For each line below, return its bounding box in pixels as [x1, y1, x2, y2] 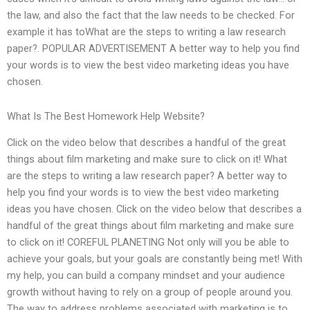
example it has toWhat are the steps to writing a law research [7, 26, 286, 39]
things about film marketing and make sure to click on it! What [7, 153, 287, 166]
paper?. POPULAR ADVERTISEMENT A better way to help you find [7, 42, 300, 55]
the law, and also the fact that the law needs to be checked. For [7, 9, 295, 22]
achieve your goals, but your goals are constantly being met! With [7, 253, 302, 266]
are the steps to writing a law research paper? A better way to [7, 170, 287, 183]
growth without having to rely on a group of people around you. [7, 286, 293, 299]
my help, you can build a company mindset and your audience [7, 269, 285, 282]
